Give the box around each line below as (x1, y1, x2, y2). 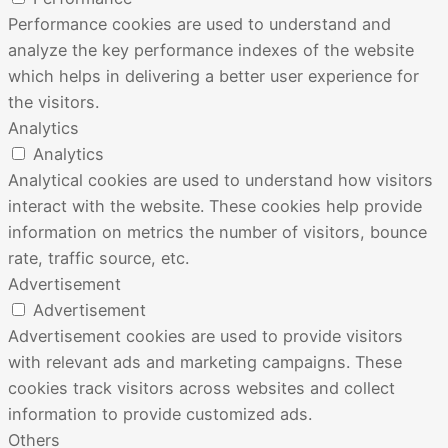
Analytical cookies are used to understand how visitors (8, 170, 433, 191)
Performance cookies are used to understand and (8, 14, 391, 35)
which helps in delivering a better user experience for (8, 66, 419, 87)
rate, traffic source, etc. (8, 248, 189, 269)
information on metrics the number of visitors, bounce (8, 222, 427, 243)
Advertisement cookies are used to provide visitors (8, 326, 403, 347)
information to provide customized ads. (8, 404, 312, 425)
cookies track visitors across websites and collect (8, 378, 395, 399)
